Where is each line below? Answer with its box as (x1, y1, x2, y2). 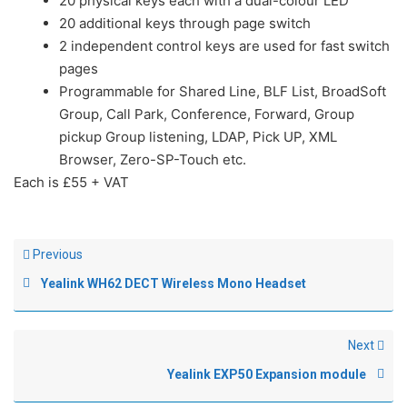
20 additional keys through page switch (59, 15, 311, 32)
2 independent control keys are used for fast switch (59, 37, 390, 55)
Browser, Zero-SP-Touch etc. (59, 151, 246, 168)
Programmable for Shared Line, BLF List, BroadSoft (59, 83, 386, 100)
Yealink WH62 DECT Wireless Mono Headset (41, 276, 306, 291)
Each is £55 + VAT (14, 174, 129, 191)
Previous (30, 247, 83, 262)
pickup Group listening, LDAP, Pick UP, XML (59, 128, 337, 145)
